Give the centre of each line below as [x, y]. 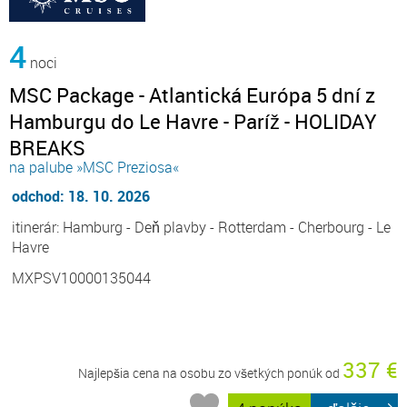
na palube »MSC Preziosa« [94, 167]
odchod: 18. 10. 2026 [81, 196]
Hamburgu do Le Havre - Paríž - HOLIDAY [193, 121]
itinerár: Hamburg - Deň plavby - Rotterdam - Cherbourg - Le [201, 227]
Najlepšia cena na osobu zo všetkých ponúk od [210, 372]
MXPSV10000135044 [81, 278]
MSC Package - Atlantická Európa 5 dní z [192, 94]
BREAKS [47, 147]
